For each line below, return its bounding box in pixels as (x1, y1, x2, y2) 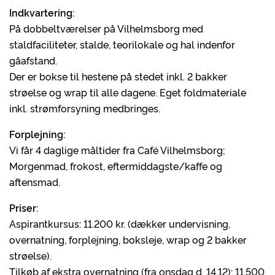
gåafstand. (9, 53, 57, 67)
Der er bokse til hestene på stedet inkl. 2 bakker (9, 69, 227, 83)
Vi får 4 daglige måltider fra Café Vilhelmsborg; (9, 143, 225, 157)
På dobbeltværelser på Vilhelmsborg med (9, 21, 203, 35)
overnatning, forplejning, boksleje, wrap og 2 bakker (9, 233, 247, 246)
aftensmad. (9, 175, 60, 188)
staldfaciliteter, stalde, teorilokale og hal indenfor (9, 37, 235, 51)
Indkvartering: (9, 6, 75, 19)
